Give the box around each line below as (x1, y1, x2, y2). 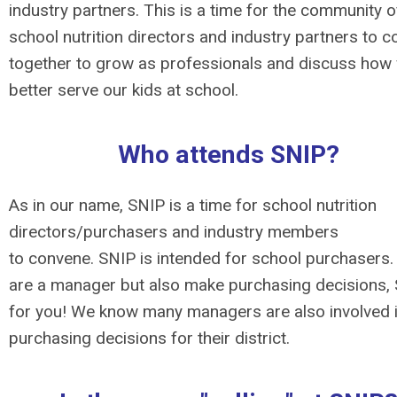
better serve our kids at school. (9, 80, 238, 100)
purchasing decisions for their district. (9, 328, 290, 348)
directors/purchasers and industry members (9, 222, 339, 242)
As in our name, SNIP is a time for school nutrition (9, 195, 377, 215)
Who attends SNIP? (118, 140, 339, 169)
